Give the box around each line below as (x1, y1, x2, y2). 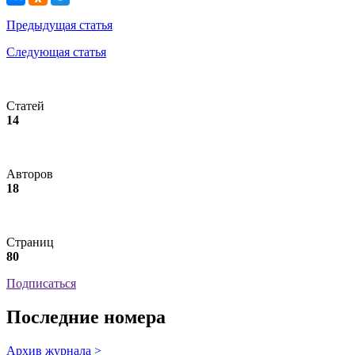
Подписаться (6, 276, 76, 290)
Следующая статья (6, 44, 106, 59)
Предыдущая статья (6, 17, 113, 32)
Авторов (6, 166, 53, 181)
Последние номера (6, 306, 166, 327)
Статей (6, 98, 44, 113)
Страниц (6, 235, 54, 249)
